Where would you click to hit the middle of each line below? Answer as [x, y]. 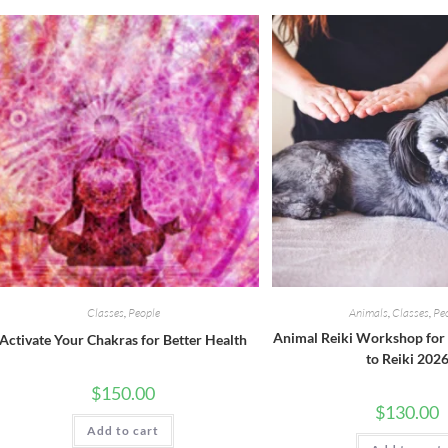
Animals [369, 312]
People [143, 312]
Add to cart [123, 430]
